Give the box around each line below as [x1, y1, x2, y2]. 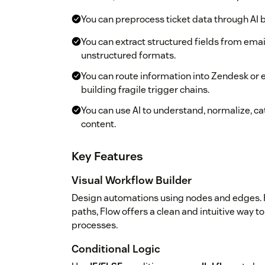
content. [81, 118, 116, 131]
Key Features [72, 148, 143, 164]
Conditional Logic [72, 242, 160, 256]
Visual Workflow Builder [72, 173, 192, 188]
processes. [72, 219, 118, 232]
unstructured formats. [81, 49, 176, 62]
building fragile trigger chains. [81, 83, 209, 96]
